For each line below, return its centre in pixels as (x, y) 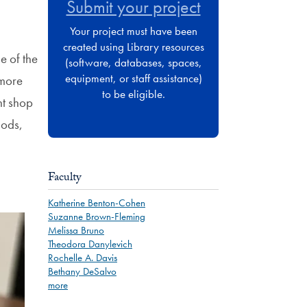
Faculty (64, 178)
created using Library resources (133, 46)
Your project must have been (133, 30)
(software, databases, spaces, (133, 62)
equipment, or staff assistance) (133, 78)
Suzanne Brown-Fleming (97, 216)
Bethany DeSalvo (82, 271)
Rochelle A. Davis (83, 257)
